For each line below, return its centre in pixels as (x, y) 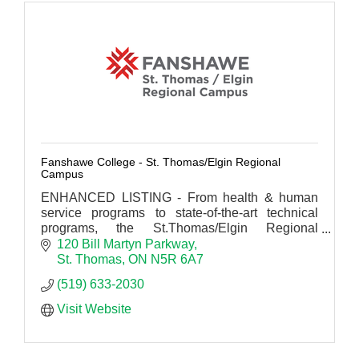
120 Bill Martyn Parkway (125, 244)
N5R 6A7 (177, 259)
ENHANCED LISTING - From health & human (179, 197)
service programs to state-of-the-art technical (179, 212)
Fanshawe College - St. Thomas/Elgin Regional (161, 161)
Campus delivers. (91, 243)
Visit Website (94, 309)
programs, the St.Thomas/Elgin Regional (179, 228)
